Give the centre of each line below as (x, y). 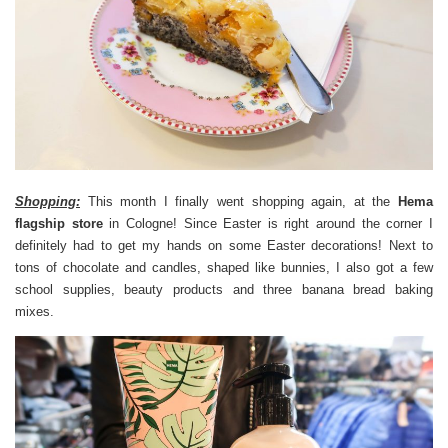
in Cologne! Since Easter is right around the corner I (268, 223)
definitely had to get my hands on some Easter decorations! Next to (224, 245)
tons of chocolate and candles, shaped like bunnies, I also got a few (224, 267)
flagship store (59, 223)
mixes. (36, 311)
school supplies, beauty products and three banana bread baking (224, 289)
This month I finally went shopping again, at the (239, 201)
